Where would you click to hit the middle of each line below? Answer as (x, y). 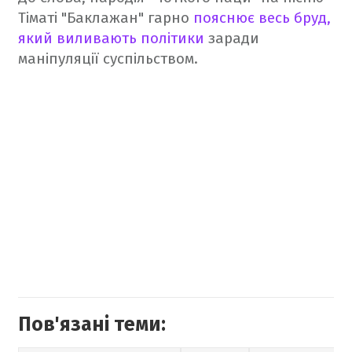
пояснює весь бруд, (262, 18)
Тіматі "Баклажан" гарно (106, 18)
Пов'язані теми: (92, 325)
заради (232, 38)
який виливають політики (111, 38)
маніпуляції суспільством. (108, 59)
